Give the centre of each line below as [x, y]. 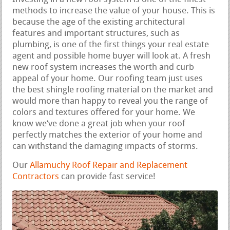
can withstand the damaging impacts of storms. [106, 147]
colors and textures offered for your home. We [104, 113]
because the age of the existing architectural [99, 23]
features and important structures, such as [96, 34]
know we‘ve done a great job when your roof [99, 124]
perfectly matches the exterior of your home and [108, 136]
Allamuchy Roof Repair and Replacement [109, 166]
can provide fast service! [108, 177]
